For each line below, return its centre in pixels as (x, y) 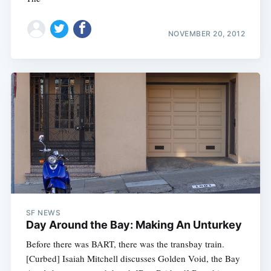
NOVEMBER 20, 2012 (207, 34)
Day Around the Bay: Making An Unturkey (134, 224)
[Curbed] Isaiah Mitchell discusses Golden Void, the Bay (133, 258)
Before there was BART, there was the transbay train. (125, 243)
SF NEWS (43, 212)
